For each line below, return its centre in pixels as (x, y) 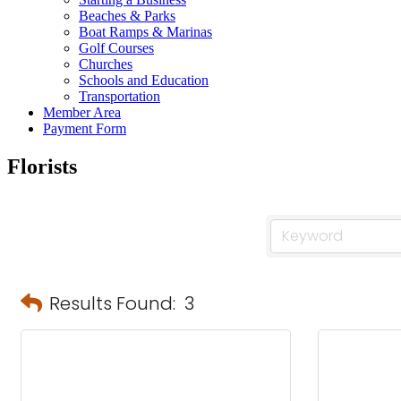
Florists (42, 166)
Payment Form (85, 128)
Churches (106, 64)
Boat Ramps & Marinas (145, 32)
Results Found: (112, 303)
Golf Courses (116, 48)
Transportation (119, 96)
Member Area (82, 112)
